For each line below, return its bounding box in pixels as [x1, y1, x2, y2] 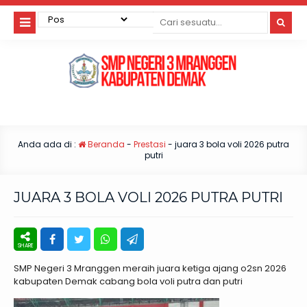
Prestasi [134, 138, 166, 150]
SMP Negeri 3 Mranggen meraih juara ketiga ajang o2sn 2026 [14, 261, 286, 275]
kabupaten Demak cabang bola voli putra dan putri [14, 274, 243, 288]
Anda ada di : [18, 138, 78, 150]
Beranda [86, 138, 125, 150]
